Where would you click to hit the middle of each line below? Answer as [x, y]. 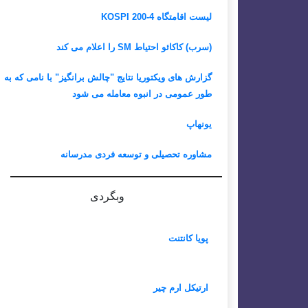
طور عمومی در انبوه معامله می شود [142, 94]
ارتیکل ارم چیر [181, 288]
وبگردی [107, 196]
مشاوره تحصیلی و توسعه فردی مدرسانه [136, 154]
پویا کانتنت [188, 238]
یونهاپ [199, 124]
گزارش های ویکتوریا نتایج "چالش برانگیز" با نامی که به [108, 77]
